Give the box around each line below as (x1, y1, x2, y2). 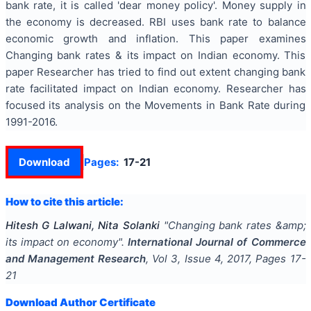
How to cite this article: (5, 194, 124, 208)
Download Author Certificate (5, 295, 155, 309)
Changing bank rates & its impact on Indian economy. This (5, 48, 306, 62)
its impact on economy (5, 235, 118, 249)
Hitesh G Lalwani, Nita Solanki (5, 218, 160, 232)
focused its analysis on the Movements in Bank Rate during (5, 98, 306, 112)
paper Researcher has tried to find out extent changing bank (5, 65, 306, 78)
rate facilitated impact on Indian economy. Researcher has (5, 81, 306, 95)
